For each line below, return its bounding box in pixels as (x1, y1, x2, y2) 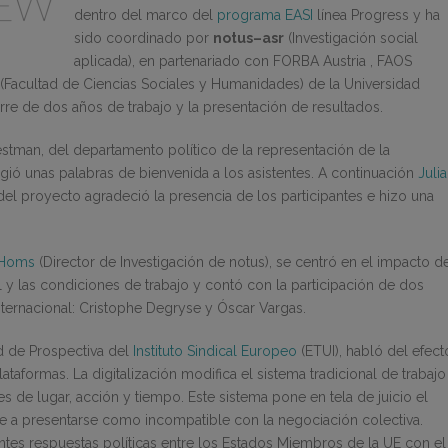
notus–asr (213, 30, 284, 46)
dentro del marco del (74, 7, 217, 23)
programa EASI (217, 7, 313, 23)
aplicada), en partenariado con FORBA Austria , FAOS (74, 53, 412, 69)
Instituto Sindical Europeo (133, 343, 297, 359)
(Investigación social (284, 30, 418, 46)
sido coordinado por (74, 30, 213, 46)
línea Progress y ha (313, 7, 440, 23)
